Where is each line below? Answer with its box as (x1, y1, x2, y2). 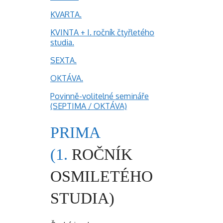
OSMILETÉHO (50, 167, 153, 186)
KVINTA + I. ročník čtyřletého (50, 27, 154, 37)
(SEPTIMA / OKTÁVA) (50, 101, 127, 111)
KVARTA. (50, 9, 82, 19)
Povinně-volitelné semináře (50, 91, 149, 101)
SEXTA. (50, 55, 77, 65)
